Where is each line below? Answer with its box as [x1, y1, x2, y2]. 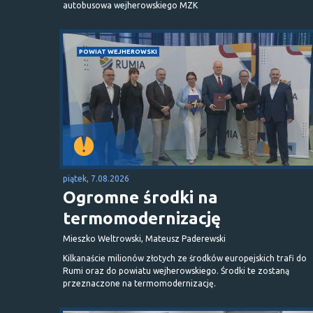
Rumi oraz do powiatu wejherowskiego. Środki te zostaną [63, 265, 289, 275]
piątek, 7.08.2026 [63, 173, 129, 183]
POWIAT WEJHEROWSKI [79, 47, 157, 55]
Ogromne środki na [63, 187, 218, 207]
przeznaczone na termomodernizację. [63, 278, 216, 288]
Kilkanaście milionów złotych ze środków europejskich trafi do [63, 253, 307, 263]
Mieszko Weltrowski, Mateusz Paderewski [63, 233, 226, 243]
